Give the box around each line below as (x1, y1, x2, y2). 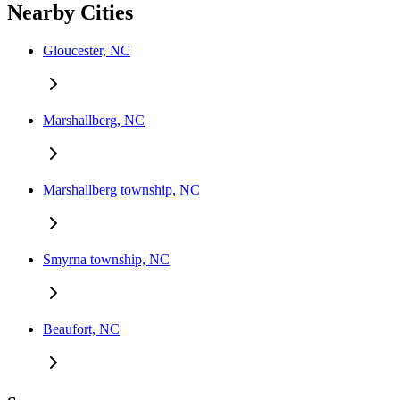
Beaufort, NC (43, 321, 120, 337)
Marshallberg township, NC (43, 182, 200, 198)
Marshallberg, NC (43, 112, 145, 129)
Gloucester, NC (43, 43, 130, 59)
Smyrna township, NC (43, 252, 170, 268)
